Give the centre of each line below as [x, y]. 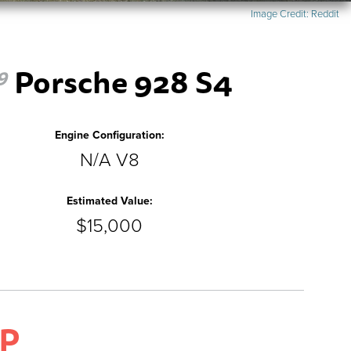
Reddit [324, 14]
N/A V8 [109, 160]
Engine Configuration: [109, 135]
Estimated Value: [109, 201]
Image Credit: [280, 14]
